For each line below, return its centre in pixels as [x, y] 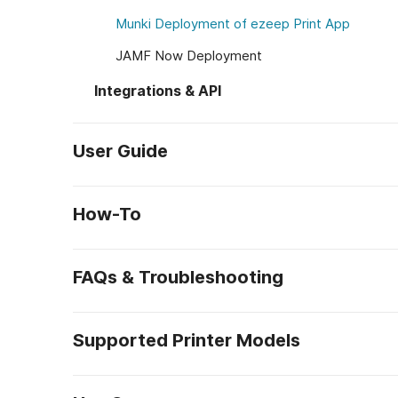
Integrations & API [158, 91]
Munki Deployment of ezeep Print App [233, 24]
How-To [107, 214]
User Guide [120, 151]
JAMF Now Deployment [189, 56]
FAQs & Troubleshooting [178, 277]
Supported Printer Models [187, 340]
